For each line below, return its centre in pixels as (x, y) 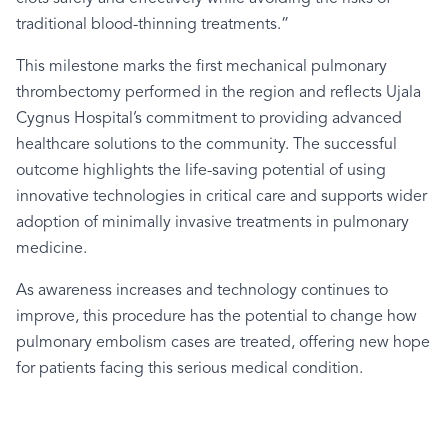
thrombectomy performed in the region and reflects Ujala (218, 93)
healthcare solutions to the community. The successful (206, 145)
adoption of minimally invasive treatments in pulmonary (212, 223)
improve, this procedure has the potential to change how (216, 317)
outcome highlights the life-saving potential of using (201, 171)
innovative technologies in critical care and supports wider (221, 197)
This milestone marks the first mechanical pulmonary (201, 67)
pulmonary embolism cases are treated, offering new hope (223, 343)
